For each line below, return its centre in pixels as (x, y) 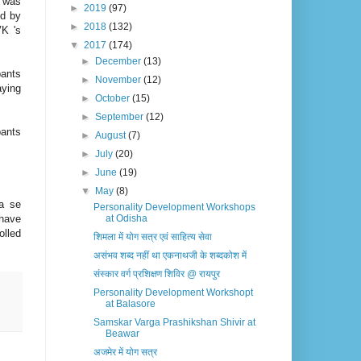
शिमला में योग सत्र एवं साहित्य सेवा (152, 237)
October (114, 99)
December (120, 62)
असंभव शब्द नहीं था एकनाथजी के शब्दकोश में (170, 256)
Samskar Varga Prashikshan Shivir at (174, 323)
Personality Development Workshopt (173, 293)
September (121, 117)
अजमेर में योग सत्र (125, 353)
